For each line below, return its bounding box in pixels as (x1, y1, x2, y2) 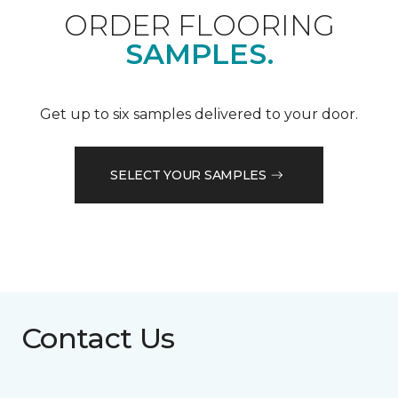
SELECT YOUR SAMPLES (110, 166, 267, 183)
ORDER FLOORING (63, 8, 335, 44)
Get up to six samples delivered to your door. (40, 106, 358, 123)
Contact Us (21, 321, 175, 356)
